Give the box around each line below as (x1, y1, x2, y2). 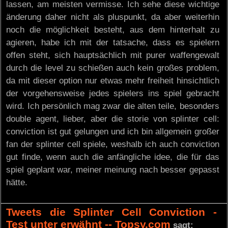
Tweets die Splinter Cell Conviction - (6, 206, 217, 218)
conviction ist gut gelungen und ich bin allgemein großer (6, 126, 219, 136)
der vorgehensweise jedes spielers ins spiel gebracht (6, 88, 219, 98)
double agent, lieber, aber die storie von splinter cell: (6, 113, 219, 124)
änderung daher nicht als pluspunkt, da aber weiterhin (6, 12, 219, 22)
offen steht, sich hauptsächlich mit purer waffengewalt (6, 50, 219, 60)
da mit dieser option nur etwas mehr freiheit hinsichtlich (6, 75, 219, 85)
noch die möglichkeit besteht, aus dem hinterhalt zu (6, 24, 219, 35)
